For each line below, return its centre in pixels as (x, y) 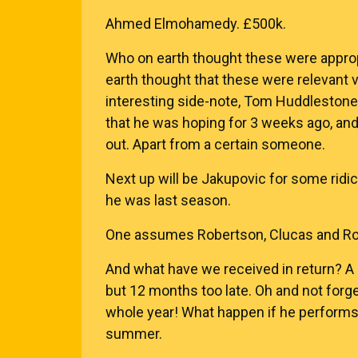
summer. (134, 334)
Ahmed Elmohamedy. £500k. (196, 24)
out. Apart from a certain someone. (215, 144)
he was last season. (168, 200)
